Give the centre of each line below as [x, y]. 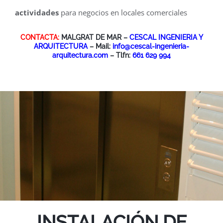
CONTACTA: [40, 37]
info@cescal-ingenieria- [151, 46]
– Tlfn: [120, 55]
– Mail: [100, 46]
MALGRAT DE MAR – [94, 37]
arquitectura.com [80, 55]
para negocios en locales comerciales [123, 13]
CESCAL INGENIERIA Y [166, 37]
